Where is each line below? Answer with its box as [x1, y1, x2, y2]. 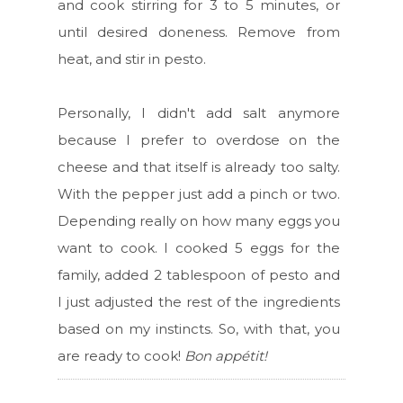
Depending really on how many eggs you [58, 212, 340, 230]
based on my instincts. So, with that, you [58, 320, 340, 338]
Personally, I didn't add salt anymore [58, 104, 340, 122]
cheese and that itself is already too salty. [58, 158, 340, 176]
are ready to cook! [58, 347, 184, 365]
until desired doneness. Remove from [58, 23, 340, 41]
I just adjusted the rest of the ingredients [58, 293, 340, 311]
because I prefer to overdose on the [58, 131, 340, 149]
